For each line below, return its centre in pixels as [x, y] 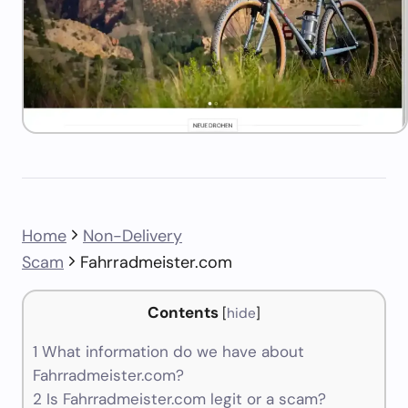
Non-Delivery [133, 236]
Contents [183, 312]
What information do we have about [171, 352]
